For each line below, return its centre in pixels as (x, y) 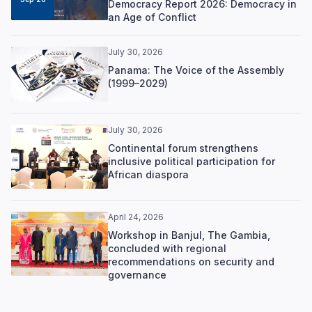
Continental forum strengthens (183, 148)
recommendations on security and (191, 261)
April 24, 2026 (135, 217)
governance (137, 274)
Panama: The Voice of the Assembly (196, 70)
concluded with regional (167, 248)
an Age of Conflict (152, 17)
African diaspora (148, 174)
